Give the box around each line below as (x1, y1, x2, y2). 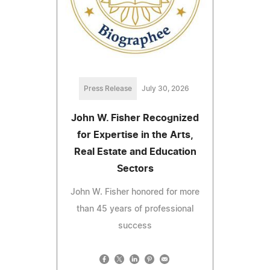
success (118, 222, 152, 231)
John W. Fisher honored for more (71, 188, 199, 197)
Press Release (83, 85, 132, 93)
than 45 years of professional (77, 205, 193, 214)
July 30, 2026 (141, 85, 189, 93)
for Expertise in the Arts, (77, 130, 193, 140)
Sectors (116, 164, 154, 174)
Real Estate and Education (74, 147, 196, 157)
